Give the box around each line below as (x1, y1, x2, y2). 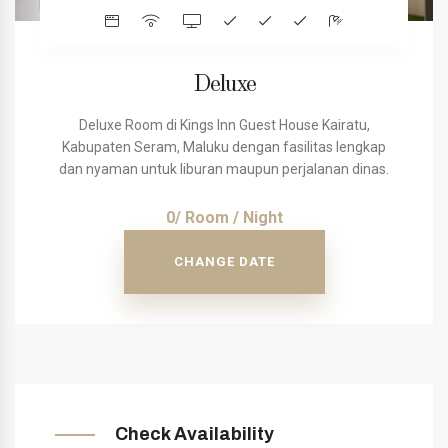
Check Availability (115, 424, 274, 445)
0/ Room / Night (165, 208, 283, 228)
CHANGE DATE (173, 254, 275, 270)
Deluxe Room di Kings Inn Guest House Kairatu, (78, 117, 370, 134)
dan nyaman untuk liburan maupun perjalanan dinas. (59, 161, 389, 178)
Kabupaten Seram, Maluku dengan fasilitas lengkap (62, 139, 386, 156)
